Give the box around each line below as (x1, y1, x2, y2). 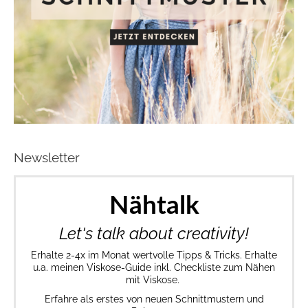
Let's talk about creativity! (59, 223, 249, 243)
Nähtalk (109, 192, 199, 219)
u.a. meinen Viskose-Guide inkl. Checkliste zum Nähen (33, 261, 275, 273)
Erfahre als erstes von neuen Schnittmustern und (44, 293, 264, 305)
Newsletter (14, 150, 80, 166)
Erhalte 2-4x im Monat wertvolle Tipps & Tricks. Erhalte (31, 249, 277, 261)
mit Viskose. (126, 274, 182, 285)
